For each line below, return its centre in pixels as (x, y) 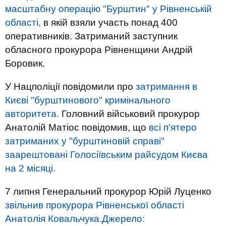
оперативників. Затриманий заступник (91, 36)
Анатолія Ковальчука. (53, 219)
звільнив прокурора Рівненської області (95, 205)
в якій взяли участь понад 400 (109, 22)
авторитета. (32, 114)
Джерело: (123, 219)
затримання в (166, 87)
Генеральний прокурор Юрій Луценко (126, 191)
